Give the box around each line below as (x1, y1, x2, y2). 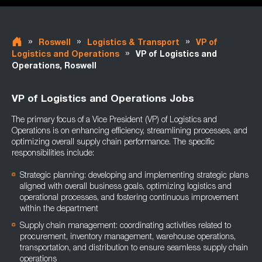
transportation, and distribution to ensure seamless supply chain (20, 244, 248, 253)
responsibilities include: (12, 150, 94, 158)
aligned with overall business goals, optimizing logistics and (20, 183, 232, 191)
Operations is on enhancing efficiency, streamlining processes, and (12, 127, 247, 136)
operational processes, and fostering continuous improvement (20, 194, 239, 202)
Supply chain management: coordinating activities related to (20, 222, 231, 230)
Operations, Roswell (12, 63, 96, 71)
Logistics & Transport (87, 39, 180, 47)
